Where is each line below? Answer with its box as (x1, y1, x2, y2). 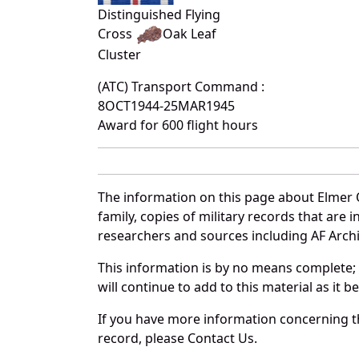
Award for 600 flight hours (98, 116, 258, 135)
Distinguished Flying (98, 5, 220, 23)
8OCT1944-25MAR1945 (98, 97, 235, 115)
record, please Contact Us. (98, 329, 257, 348)
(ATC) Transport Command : (98, 78, 264, 96)
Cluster (98, 46, 141, 64)
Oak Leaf (163, 24, 216, 42)
